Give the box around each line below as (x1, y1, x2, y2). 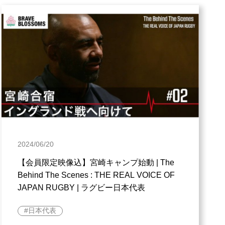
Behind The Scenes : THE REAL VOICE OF (17, 170, 175, 179)
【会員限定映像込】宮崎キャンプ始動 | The (17, 158, 174, 167)
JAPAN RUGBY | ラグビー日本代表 (17, 183, 145, 192)
